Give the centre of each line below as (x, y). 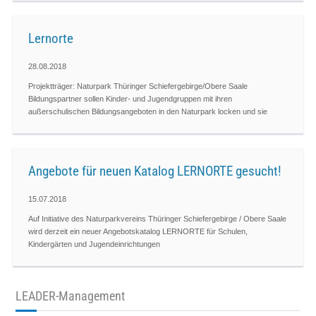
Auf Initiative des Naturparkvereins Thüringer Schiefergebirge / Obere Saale (157, 219)
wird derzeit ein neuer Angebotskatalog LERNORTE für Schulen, (138, 232)
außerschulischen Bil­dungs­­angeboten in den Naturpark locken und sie (147, 112)
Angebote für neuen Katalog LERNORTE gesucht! (154, 171)
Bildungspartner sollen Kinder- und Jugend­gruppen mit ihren (130, 99)
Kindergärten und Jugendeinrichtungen (94, 244)
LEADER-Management (71, 296)
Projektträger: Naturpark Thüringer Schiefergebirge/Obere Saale (138, 86)
